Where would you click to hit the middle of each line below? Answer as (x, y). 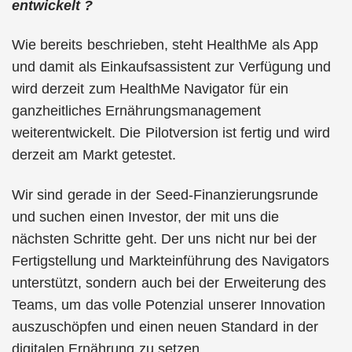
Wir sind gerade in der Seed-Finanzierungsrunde (165, 194)
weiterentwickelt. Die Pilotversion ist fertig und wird (171, 133)
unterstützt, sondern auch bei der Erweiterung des (169, 282)
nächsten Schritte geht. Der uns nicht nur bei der (165, 238)
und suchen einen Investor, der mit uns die (146, 216)
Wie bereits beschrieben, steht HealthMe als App (165, 45)
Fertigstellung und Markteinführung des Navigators (171, 260)
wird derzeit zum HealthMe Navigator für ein (150, 89)
